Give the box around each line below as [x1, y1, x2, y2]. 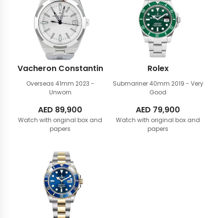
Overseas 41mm [26, 79, 75, 88]
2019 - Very [171, 79, 203, 88]
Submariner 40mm [112, 79, 171, 88]
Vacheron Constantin [17, 63, 103, 74]
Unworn [49, 88, 72, 96]
